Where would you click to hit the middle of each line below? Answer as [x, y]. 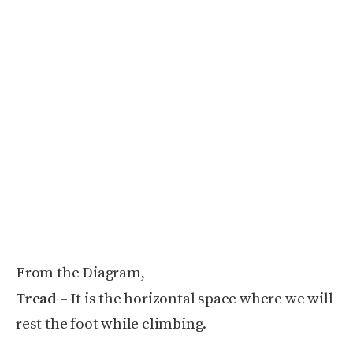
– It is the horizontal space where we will [195, 299]
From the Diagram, [80, 273]
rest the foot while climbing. [111, 325]
